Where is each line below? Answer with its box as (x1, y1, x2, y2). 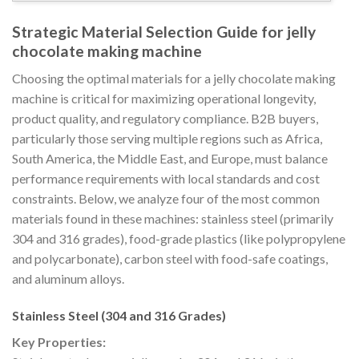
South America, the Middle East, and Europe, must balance (12, 151, 328, 167)
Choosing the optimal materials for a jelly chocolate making (12, 71, 336, 87)
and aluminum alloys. (12, 271, 124, 287)
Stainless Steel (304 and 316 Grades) (12, 308, 226, 324)
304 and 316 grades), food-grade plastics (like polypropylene (12, 231, 345, 247)
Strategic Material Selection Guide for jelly (12, 22, 316, 41)
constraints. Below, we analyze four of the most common (12, 191, 320, 207)
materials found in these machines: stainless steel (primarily (12, 211, 333, 227)
